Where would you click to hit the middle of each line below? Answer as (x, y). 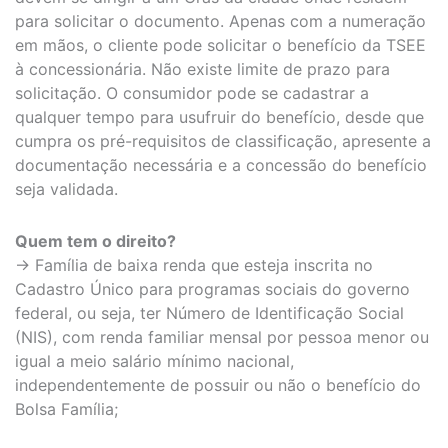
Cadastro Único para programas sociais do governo (212, 288)
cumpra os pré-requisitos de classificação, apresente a (223, 140)
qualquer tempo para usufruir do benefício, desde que (219, 116)
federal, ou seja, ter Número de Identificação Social (209, 312)
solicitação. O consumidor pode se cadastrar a (192, 92)
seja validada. (66, 188)
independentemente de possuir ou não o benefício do (218, 384)
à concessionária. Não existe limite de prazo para (202, 68)
